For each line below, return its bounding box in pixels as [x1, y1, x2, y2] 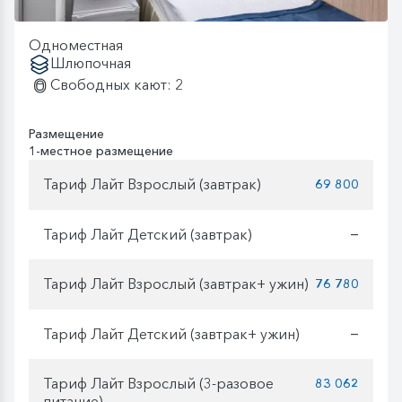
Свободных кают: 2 [50, 74, 183, 93]
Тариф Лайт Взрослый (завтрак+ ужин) [43, 275, 309, 293]
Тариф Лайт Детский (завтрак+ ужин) [43, 325, 300, 344]
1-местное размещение [29, 142, 173, 159]
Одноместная [29, 35, 123, 54]
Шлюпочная [50, 53, 131, 72]
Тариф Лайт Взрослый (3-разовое [43, 374, 274, 393]
